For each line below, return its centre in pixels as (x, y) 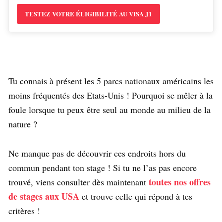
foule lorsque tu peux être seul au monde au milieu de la (110, 110)
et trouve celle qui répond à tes (136, 196)
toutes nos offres (180, 182)
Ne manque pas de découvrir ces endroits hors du (97, 153)
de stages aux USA (44, 196)
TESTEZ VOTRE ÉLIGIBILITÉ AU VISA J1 (88, 14)
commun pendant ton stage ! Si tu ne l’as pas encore (103, 168)
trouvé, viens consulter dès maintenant (79, 182)
